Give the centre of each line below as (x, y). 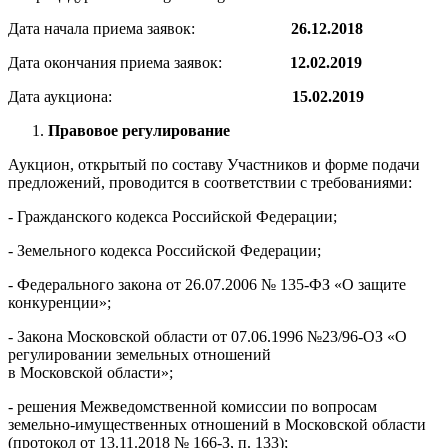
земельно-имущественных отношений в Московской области (217, 424)
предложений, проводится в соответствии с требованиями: (210, 182)
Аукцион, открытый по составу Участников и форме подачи (214, 164)
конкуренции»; (59, 302)
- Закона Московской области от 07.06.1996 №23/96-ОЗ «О (207, 336)
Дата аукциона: (150, 96)
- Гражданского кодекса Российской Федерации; (172, 216)
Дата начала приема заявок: (149, 28)
